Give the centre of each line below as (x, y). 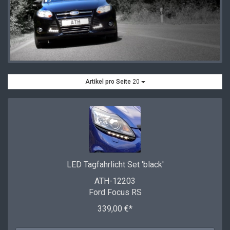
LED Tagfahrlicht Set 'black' (115, 165)
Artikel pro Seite (108, 82)
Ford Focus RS (115, 193)
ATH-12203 (115, 181)
